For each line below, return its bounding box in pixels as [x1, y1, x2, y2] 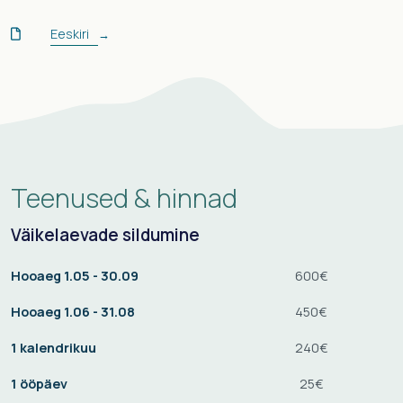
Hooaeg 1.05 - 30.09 [11, 266, 139, 284]
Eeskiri [50, 24, 89, 42]
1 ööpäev [11, 374, 67, 392]
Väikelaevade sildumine [11, 222, 200, 246]
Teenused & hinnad [11, 179, 237, 216]
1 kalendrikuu [11, 338, 96, 356]
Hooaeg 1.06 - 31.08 [11, 302, 135, 320]
